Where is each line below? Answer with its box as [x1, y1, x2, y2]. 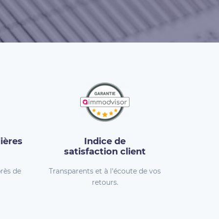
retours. [91, 178, 118, 187]
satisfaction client [64, 146, 146, 157]
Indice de [84, 136, 126, 147]
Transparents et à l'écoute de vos [49, 167, 161, 175]
